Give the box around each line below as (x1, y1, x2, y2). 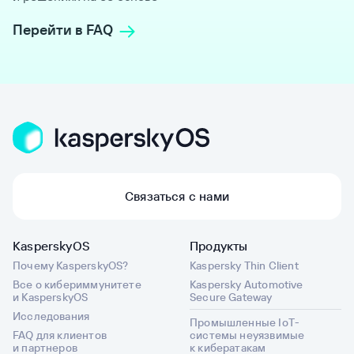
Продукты (190, 237, 248, 254)
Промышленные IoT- (190, 314, 300, 330)
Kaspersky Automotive (190, 277, 303, 292)
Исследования (13, 308, 90, 323)
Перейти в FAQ (13, 21, 113, 40)
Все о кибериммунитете (13, 277, 141, 292)
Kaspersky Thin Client (190, 258, 299, 273)
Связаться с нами (125, 187, 229, 204)
